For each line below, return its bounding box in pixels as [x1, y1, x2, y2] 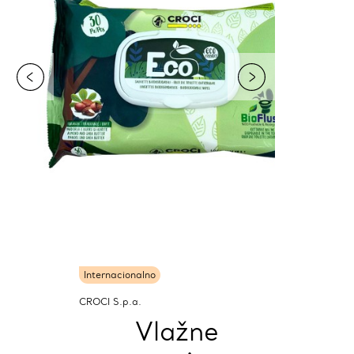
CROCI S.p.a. [79, 296, 141, 307]
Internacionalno [84, 269, 156, 281]
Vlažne [135, 315, 219, 348]
